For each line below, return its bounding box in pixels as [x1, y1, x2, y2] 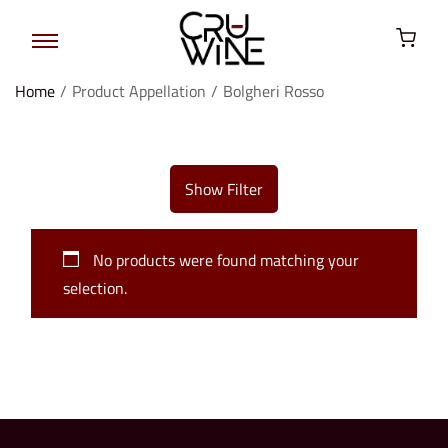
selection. [63, 275, 127, 300]
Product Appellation [72, 78, 206, 103]
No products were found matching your [89, 247, 359, 272]
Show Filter [185, 176, 263, 201]
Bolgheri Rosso [223, 78, 324, 103]
